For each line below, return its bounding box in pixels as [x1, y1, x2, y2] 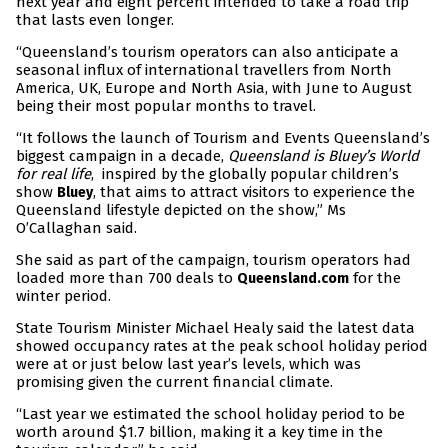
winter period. [16, 287, 111, 306]
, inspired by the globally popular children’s [91, 165, 399, 184]
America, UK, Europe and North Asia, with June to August [16, 79, 412, 98]
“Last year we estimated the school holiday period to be [16, 405, 405, 424]
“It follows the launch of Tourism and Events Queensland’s [16, 129, 430, 148]
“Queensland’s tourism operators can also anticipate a [16, 43, 399, 62]
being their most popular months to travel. [16, 97, 316, 116]
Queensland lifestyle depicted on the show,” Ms [16, 201, 346, 220]
